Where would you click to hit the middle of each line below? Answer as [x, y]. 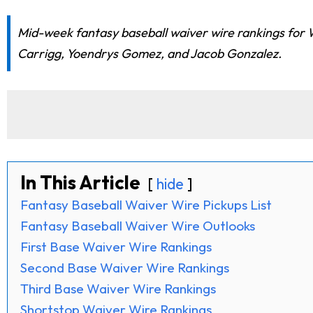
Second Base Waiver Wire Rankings [125, 267]
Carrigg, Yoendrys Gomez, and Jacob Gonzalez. [150, 53]
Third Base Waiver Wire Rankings [118, 288]
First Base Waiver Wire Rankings [116, 246]
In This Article [80, 182]
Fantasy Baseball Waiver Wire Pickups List [146, 204]
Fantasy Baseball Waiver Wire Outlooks [138, 225]
